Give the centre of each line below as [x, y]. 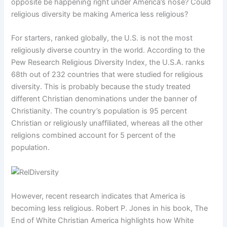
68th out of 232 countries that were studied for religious [107, 75]
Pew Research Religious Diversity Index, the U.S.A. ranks [108, 63]
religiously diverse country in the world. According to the [108, 50]
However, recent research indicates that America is [99, 196]
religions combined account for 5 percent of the [93, 136]
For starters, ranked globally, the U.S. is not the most [102, 38]
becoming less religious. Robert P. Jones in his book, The [110, 208]
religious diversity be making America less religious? [100, 14]
